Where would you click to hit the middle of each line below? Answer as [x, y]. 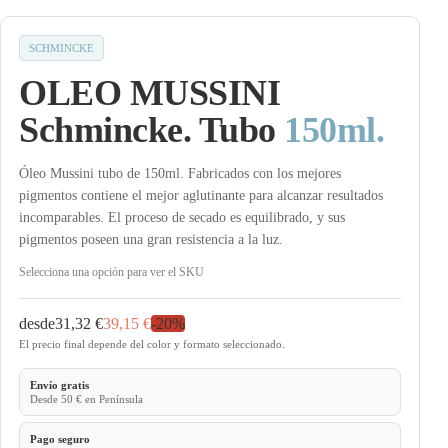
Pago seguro [60, 438]
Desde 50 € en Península [86, 398]
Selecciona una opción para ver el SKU [111, 271]
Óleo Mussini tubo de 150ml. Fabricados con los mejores [180, 173]
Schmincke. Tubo [147, 129]
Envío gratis [59, 384]
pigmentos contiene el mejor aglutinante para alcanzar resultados [201, 195]
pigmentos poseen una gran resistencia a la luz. [151, 239]
